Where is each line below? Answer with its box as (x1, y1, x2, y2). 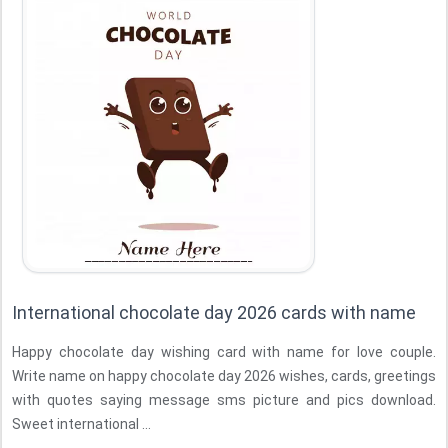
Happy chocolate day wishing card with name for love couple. (12, 344, 436, 360)
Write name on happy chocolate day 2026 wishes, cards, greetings (12, 368, 436, 384)
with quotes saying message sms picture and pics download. (12, 392, 436, 408)
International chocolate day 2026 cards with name (12, 302, 416, 323)
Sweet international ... (12, 416, 151, 432)
